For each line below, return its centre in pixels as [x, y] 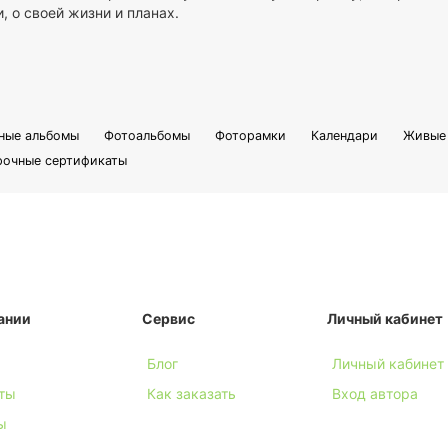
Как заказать [191, 393]
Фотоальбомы [146, 136]
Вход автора [374, 393]
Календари [345, 136]
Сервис [168, 318]
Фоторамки [250, 136]
